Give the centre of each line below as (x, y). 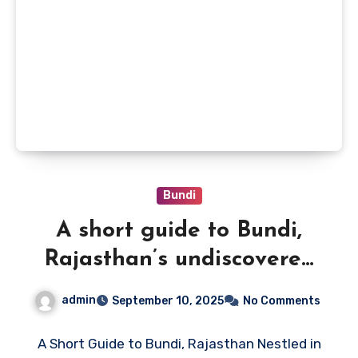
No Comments (282, 300)
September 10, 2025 (168, 300)
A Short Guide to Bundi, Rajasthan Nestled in (179, 343)
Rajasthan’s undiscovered (179, 259)
